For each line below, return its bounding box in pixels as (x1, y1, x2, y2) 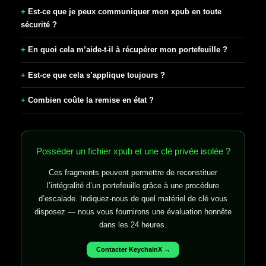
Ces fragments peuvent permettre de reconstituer (49, 167, 217, 177)
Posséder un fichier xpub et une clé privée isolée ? (36, 145, 230, 156)
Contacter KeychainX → (96, 246, 170, 254)
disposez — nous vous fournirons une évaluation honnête (34, 207, 232, 216)
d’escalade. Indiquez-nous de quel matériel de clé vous (39, 194, 227, 203)
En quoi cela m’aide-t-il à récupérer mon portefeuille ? (28, 45, 227, 55)
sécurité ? (21, 20, 57, 29)
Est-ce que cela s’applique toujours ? (28, 70, 165, 80)
